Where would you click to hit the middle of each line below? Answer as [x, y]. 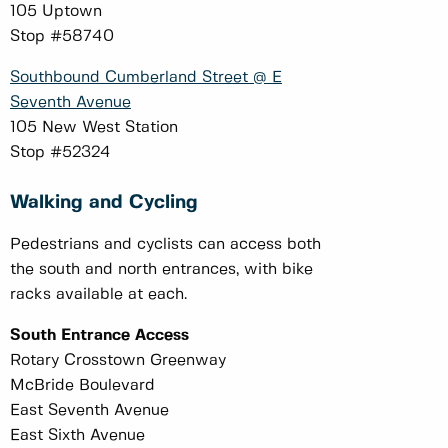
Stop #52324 [63, 152]
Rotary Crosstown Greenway [120, 360]
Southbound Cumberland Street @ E [146, 77]
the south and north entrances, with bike [161, 269]
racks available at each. [101, 294]
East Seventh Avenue [92, 410]
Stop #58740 [64, 36]
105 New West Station [96, 127]
